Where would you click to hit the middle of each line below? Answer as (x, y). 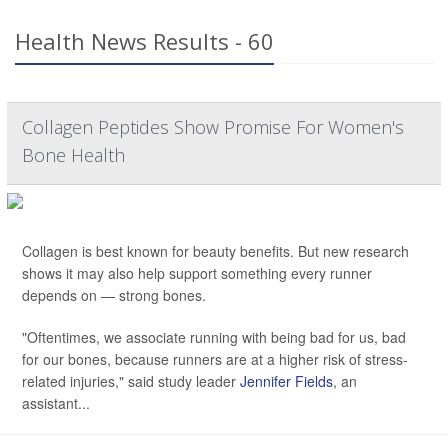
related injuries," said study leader (131, 381)
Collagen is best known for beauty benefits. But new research (215, 251)
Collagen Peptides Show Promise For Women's (213, 127)
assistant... (56, 403)
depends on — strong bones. (114, 295)
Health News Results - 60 (144, 41)
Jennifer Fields (286, 381)
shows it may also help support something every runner (197, 273)
